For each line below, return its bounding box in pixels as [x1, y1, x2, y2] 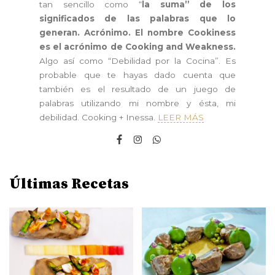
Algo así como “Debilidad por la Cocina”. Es [39, 56, 236, 66]
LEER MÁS [158, 112, 204, 123]
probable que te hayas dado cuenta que [39, 70, 236, 80]
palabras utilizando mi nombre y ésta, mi [39, 98, 236, 109]
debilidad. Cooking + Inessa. [39, 112, 158, 123]
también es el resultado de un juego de [39, 84, 236, 95]
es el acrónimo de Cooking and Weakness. [39, 42, 236, 52]
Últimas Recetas [9, 175, 129, 194]
